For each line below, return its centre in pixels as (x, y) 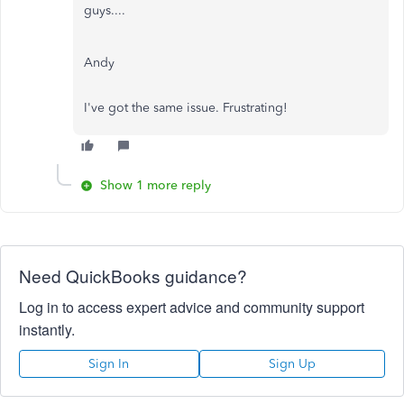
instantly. (47, 330)
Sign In (109, 364)
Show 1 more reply (156, 185)
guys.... (105, 10)
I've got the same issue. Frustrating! (186, 108)
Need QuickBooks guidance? (133, 275)
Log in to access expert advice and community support (192, 307)
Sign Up (292, 364)
